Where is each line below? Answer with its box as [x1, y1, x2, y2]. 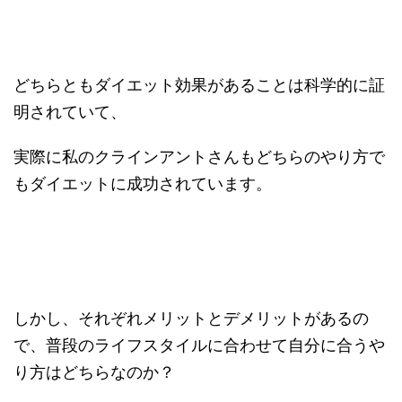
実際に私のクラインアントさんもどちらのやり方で [13, 147, 385, 166]
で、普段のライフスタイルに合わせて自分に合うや [13, 336, 385, 354]
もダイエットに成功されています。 [13, 174, 272, 193]
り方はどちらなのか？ [13, 363, 175, 381]
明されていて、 [13, 102, 127, 121]
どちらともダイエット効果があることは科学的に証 [13, 75, 385, 94]
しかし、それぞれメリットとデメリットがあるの [13, 309, 369, 328]
